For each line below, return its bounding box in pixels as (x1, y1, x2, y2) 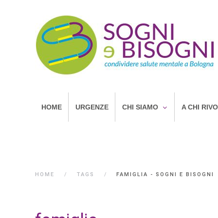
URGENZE (75, 103, 109, 111)
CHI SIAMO (122, 103, 158, 111)
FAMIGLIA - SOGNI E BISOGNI (116, 171, 214, 178)
